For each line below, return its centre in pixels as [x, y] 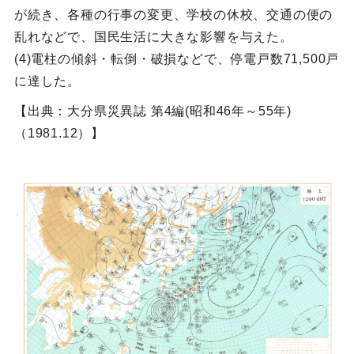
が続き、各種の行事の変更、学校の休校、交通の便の [173, 15]
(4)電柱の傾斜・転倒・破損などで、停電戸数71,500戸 [177, 59]
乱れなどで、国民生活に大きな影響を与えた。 [153, 37]
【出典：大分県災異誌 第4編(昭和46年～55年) [153, 111]
